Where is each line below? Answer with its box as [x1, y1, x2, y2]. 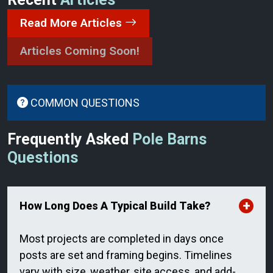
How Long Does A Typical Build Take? [19, 199, 210, 213]
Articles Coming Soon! [20, 43, 140, 58]
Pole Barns [132, 130, 207, 148]
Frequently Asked [7, 130, 132, 148]
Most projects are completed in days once [19, 232, 224, 245]
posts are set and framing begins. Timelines [19, 248, 232, 261]
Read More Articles [20, 15, 125, 30]
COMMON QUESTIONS [28, 96, 140, 109]
